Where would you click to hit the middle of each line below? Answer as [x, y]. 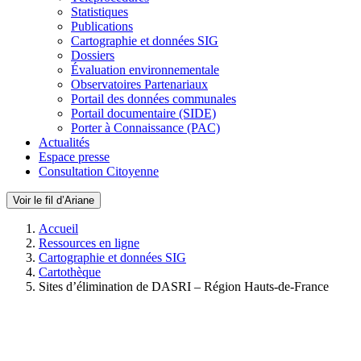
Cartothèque [70, 272]
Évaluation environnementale [145, 70]
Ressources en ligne [89, 243]
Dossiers [93, 55]
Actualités [64, 142]
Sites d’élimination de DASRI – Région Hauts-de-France [184, 286]
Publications [102, 26]
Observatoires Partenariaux [139, 84]
